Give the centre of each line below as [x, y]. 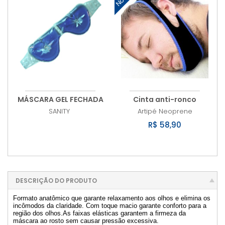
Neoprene [175, 111]
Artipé [147, 111]
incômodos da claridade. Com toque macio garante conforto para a [110, 205]
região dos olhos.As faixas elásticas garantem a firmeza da [99, 213]
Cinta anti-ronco [165, 99]
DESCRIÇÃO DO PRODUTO [56, 180]
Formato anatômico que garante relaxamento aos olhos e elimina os [112, 198]
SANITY [59, 111]
